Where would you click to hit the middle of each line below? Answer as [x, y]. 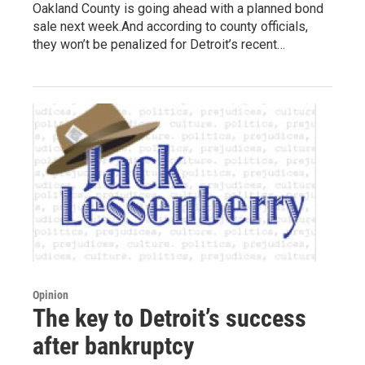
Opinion [51, 295]
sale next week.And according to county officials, [170, 27]
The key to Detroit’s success [169, 318]
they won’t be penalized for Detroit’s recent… [159, 45]
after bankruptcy [113, 345]
